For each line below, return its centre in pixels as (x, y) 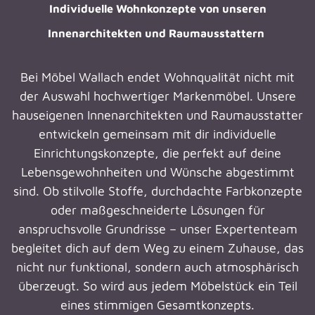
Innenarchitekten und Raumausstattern (157, 33)
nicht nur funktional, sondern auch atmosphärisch (157, 267)
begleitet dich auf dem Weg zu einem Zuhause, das (157, 248)
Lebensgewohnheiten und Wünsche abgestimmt (157, 172)
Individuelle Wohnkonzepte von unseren (157, 8)
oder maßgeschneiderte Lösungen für (157, 210)
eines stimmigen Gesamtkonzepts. (157, 305)
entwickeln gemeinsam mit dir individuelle (157, 134)
